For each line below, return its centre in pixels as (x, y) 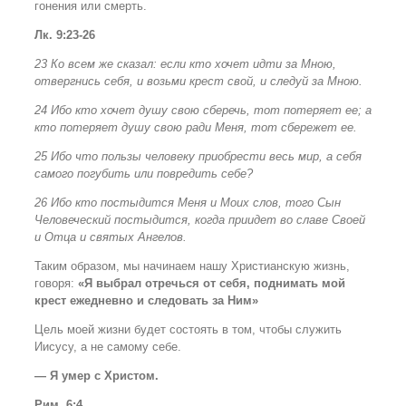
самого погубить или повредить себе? (144, 174)
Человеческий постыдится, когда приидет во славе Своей (200, 220)
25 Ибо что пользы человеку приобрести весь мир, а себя (198, 157)
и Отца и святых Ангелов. (111, 237)
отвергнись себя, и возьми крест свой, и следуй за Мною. (198, 82)
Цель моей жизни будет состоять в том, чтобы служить (188, 330)
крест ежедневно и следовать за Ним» (146, 301)
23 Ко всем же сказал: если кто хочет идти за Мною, (185, 64)
